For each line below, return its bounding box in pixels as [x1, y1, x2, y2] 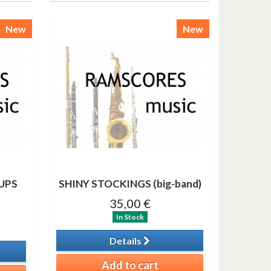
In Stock [116, 212, 144, 221]
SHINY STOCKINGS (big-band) [58, 177, 201, 190]
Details [109, 234, 144, 246]
